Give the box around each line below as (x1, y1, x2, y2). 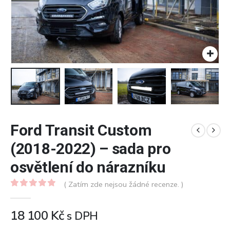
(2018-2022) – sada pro (10, 140, 171, 158)
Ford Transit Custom (10, 121, 152, 140)
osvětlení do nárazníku (10, 158, 166, 177)
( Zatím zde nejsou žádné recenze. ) (63, 179, 184, 190)
